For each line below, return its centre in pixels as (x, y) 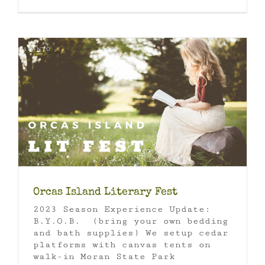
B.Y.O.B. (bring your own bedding (131, 221)
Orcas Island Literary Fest (105, 192)
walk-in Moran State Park (104, 256)
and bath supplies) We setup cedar (131, 232)
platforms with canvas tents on (122, 244)
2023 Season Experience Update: (122, 209)
